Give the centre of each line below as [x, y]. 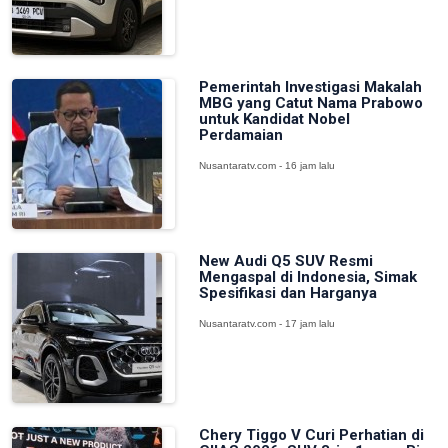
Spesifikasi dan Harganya [287, 293]
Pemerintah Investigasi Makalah [310, 87]
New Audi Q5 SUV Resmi [285, 261]
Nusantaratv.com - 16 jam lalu [266, 165]
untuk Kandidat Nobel [274, 119]
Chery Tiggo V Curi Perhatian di [311, 435]
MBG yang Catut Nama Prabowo [310, 103]
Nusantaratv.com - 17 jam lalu [266, 323]
